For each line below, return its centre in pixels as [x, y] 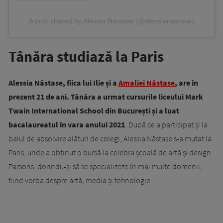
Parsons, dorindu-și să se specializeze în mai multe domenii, [105, 166]
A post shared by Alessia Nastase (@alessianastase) [111, 21]
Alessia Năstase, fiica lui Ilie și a [63, 82]
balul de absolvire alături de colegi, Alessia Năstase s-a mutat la [110, 138]
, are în [186, 82]
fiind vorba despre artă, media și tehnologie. [80, 180]
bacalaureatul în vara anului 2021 [67, 124]
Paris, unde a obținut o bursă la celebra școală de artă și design [110, 152]
